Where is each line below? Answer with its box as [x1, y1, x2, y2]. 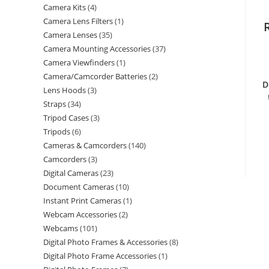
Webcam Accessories [43, 209, 117, 220]
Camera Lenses [43, 29, 97, 40]
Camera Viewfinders [43, 57, 115, 68]
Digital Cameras [43, 168, 98, 178]
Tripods [43, 126, 70, 137]
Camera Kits [43, 2, 86, 13]
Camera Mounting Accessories [43, 43, 151, 54]
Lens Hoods [43, 85, 86, 95]
